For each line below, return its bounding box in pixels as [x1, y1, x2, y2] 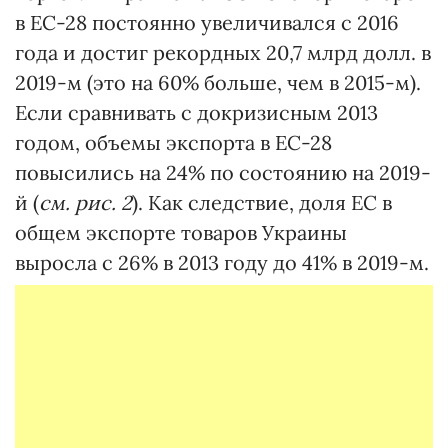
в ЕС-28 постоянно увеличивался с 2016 [15, 9, 399, 35]
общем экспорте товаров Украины [15, 219, 347, 245]
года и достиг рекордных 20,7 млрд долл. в [15, 39, 431, 65]
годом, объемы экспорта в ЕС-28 [15, 129, 332, 155]
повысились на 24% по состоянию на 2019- [15, 159, 431, 185]
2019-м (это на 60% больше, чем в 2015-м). [15, 69, 421, 95]
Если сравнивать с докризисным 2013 [15, 99, 378, 125]
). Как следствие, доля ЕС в [132, 189, 392, 215]
